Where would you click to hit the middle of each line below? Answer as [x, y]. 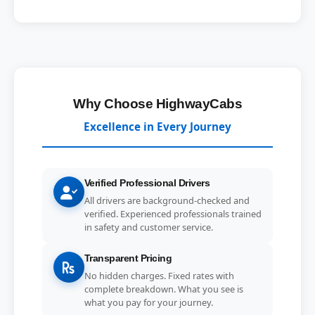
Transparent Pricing [128, 258]
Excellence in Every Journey [157, 126]
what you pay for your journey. [148, 302]
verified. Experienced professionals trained [173, 213]
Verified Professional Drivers [147, 183]
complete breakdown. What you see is [163, 289]
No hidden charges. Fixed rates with [159, 275]
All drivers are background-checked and [167, 200]
